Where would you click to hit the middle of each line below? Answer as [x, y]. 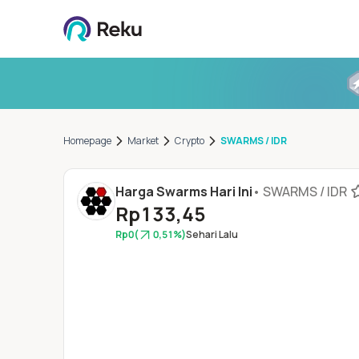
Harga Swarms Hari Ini [184, 192]
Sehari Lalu [212, 234]
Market [143, 141]
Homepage [87, 141]
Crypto [190, 141]
